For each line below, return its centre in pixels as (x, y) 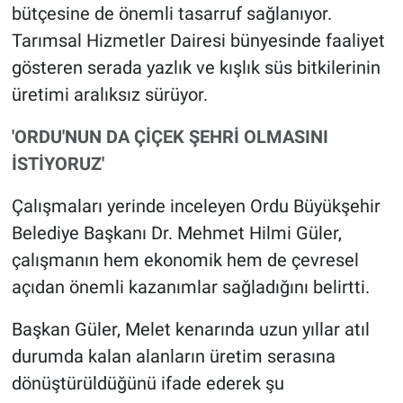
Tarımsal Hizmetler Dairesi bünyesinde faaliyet (198, 41)
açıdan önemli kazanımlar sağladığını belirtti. (190, 287)
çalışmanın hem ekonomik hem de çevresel (185, 260)
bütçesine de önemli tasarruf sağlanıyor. (171, 14)
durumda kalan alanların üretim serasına (173, 357)
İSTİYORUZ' (58, 164)
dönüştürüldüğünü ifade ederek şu (148, 384)
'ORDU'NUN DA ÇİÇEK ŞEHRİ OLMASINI (170, 137)
